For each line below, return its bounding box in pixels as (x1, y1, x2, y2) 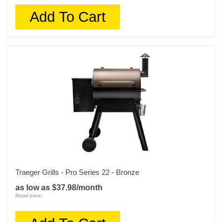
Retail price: (15, 193, 42, 198)
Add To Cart (30, 8, 106, 25)
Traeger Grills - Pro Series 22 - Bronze (15, 168, 139, 176)
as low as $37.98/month (15, 183, 103, 192)
